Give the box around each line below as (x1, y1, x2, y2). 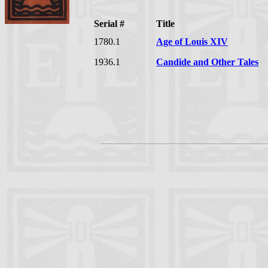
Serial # (94, 19, 124, 29)
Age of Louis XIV (156, 36, 228, 47)
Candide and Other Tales (156, 57, 258, 67)
